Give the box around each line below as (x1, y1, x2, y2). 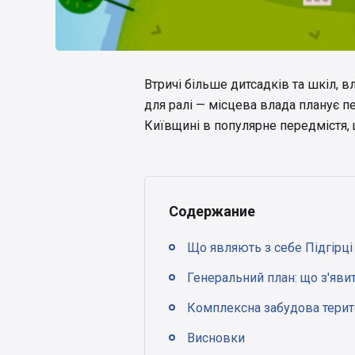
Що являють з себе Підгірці (187, 240, 353, 256)
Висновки (187, 330, 245, 346)
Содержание (169, 203, 255, 220)
